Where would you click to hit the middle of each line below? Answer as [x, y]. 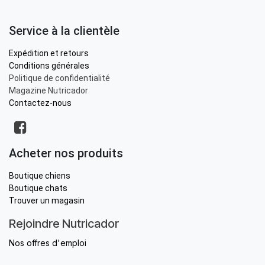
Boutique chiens [40, 176]
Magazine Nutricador [49, 91]
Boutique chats [38, 188]
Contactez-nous [40, 103]
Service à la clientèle [64, 31]
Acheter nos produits [66, 153]
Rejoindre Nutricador [64, 224]
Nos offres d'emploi [48, 243]
